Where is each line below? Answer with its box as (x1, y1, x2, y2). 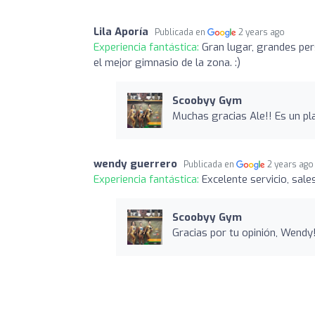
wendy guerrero (94, 156, 177, 171)
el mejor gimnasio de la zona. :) (94, 55, 240, 70)
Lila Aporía (94, 24, 148, 39)
